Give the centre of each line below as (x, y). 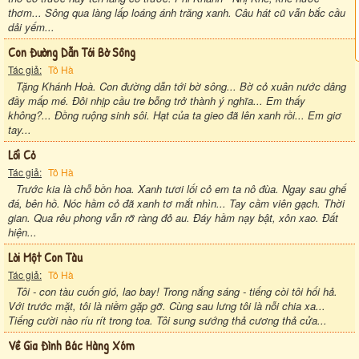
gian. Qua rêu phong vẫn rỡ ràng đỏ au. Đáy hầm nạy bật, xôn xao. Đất (173, 217)
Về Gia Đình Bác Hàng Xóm (71, 345)
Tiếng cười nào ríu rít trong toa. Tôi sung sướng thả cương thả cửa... (167, 320)
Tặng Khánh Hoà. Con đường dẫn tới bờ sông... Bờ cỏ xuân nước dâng (181, 86)
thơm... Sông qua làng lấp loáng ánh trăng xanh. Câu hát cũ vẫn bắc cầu (177, 12)
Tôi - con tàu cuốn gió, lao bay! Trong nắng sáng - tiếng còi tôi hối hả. (177, 291)
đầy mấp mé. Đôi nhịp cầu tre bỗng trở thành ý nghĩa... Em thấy (157, 100)
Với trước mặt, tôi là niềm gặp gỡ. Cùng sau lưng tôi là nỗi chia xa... (167, 305)
